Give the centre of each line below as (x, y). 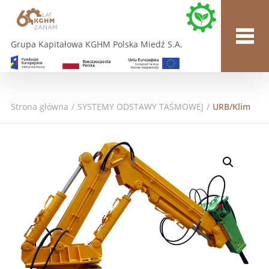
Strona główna (39, 107)
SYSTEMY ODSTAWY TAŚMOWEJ (140, 107)
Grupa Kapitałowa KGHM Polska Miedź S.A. (96, 44)
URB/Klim (231, 107)
